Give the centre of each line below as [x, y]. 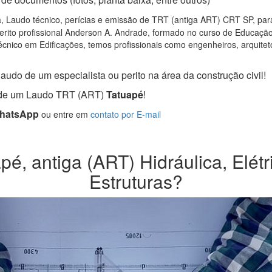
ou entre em [65, 114]
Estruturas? [136, 182]
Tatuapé [124, 95]
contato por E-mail [126, 114]
